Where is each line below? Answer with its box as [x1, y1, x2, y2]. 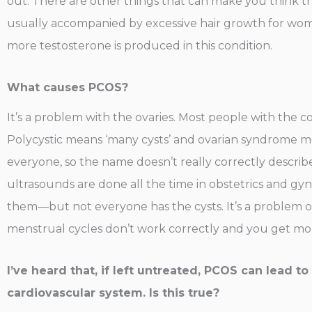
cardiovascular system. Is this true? [7, 286, 219, 300]
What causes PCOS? [7, 81, 128, 95]
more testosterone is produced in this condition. [7, 39, 272, 53]
